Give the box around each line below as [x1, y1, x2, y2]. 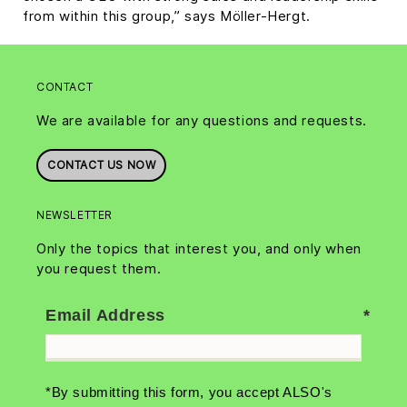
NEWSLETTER [36, 208, 113, 222]
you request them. [36, 260, 162, 277]
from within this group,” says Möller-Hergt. [23, 7, 311, 25]
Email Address [45, 306, 165, 324]
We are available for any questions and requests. [36, 112, 367, 129]
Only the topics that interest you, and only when [36, 240, 362, 257]
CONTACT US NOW [47, 158, 156, 172]
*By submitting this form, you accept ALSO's [45, 384, 333, 400]
